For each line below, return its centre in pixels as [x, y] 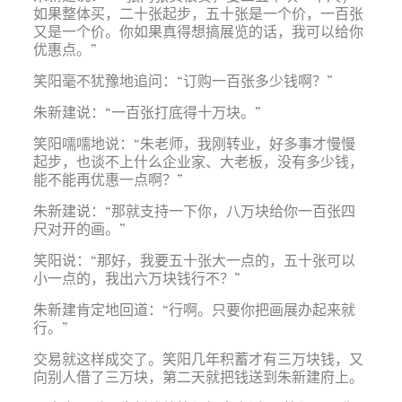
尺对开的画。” [79, 228]
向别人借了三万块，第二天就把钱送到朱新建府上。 [198, 376]
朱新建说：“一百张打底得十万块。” [147, 112]
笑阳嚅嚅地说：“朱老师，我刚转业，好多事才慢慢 [194, 143]
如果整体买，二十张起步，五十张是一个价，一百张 [198, 13]
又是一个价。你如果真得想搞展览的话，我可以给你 [198, 31]
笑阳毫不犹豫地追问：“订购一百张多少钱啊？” [183, 80]
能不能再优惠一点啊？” [108, 179]
